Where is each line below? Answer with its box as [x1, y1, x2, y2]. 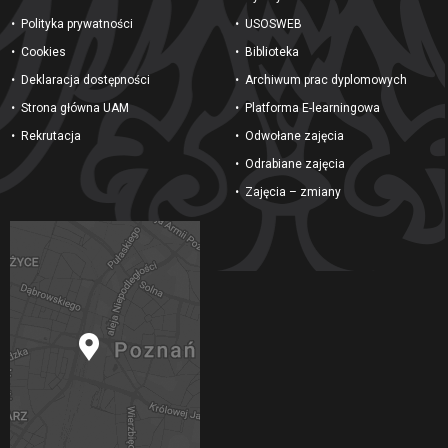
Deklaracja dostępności [21, 72, 150, 87]
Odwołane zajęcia [245, 128, 344, 143]
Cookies [21, 44, 66, 59]
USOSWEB [245, 16, 302, 31]
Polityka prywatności [21, 16, 133, 31]
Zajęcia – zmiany [245, 184, 341, 199]
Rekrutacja [21, 128, 81, 143]
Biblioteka [245, 44, 299, 59]
